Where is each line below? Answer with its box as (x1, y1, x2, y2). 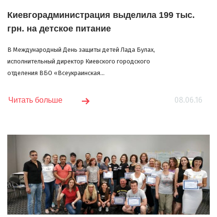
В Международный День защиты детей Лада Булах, (7, 46, 155, 53)
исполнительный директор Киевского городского (7, 57, 150, 65)
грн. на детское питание (7, 23, 111, 33)
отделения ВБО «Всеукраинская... (7, 69, 105, 77)
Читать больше (8, 95, 62, 104)
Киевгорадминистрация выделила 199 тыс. (7, 10, 195, 20)
